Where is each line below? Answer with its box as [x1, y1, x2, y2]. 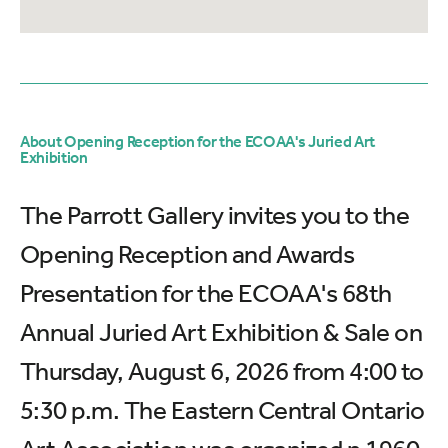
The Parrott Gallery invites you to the [20, 200, 410, 231]
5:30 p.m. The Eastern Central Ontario [20, 395, 425, 426]
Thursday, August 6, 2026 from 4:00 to [20, 356, 424, 387]
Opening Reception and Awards [20, 239, 355, 270]
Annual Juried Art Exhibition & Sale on [20, 317, 423, 348]
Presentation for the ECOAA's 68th [20, 278, 392, 309]
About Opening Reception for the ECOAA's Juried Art [20, 132, 375, 151]
